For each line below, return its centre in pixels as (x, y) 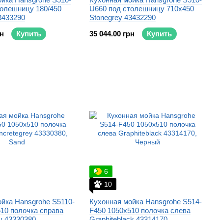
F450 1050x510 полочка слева (140, 210)
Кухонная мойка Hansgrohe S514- (146, 202)
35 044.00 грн (112, 34)
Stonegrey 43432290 (123, 17)
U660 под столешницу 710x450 (142, 9)
